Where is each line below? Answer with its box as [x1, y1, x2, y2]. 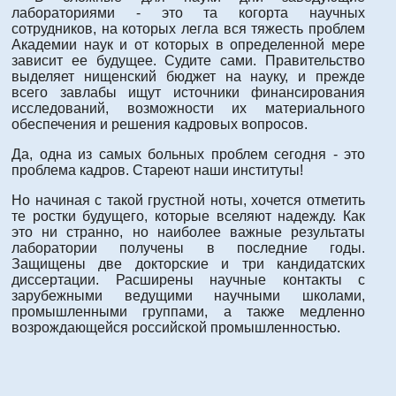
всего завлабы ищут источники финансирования [11, 85, 365, 101]
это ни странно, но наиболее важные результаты [11, 225, 365, 240]
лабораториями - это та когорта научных [11, 5, 365, 21]
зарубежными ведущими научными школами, [11, 288, 365, 304]
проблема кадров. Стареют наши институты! [11, 163, 303, 179]
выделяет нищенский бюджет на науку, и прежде [11, 69, 365, 85]
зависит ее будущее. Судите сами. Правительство [11, 53, 365, 69]
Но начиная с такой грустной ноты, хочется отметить [11, 193, 365, 209]
